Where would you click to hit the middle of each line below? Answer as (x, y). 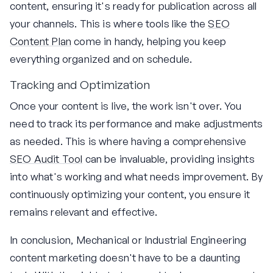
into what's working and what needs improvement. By (136, 177)
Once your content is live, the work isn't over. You (126, 106)
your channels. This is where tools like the (109, 23)
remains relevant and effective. (84, 212)
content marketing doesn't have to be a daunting (125, 258)
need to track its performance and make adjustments (136, 124)
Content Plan (41, 41)
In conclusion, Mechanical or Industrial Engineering (128, 240)
